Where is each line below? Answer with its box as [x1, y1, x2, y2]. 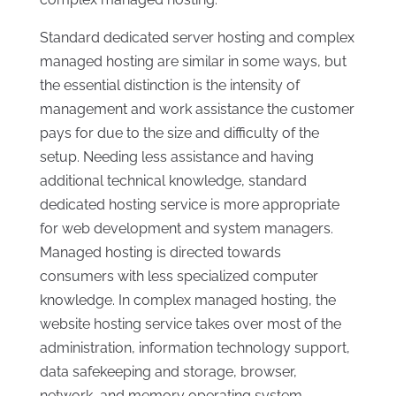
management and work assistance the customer [39, 101, 354, 118]
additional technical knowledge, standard [39, 172, 307, 190]
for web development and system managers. [39, 220, 333, 238]
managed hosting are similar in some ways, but [39, 53, 346, 71]
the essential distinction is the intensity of [39, 77, 300, 95]
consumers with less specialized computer [39, 268, 318, 286]
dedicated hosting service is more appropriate [39, 196, 339, 214]
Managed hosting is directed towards [39, 244, 281, 262]
